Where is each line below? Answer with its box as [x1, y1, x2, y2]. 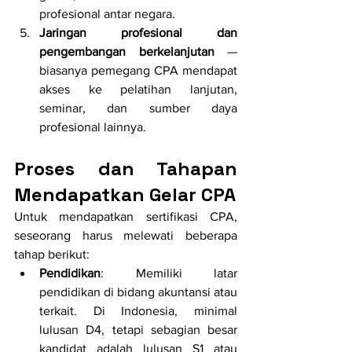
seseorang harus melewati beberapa [14, 229, 237, 243]
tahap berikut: [14, 247, 90, 262]
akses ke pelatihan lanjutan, [39, 82, 237, 97]
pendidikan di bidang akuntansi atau [39, 285, 237, 299]
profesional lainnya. [39, 120, 149, 134]
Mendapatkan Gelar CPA [14, 182, 236, 207]
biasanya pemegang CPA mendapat [39, 64, 237, 78]
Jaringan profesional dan [39, 26, 237, 40]
